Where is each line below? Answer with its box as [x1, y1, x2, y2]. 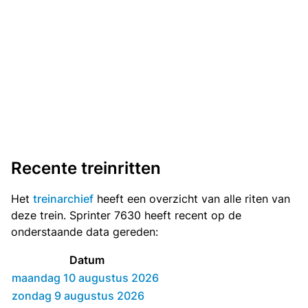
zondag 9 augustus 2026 [12, 289, 144, 303]
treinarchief [33, 192, 93, 206]
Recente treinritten [11, 158, 161, 179]
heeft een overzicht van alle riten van [93, 192, 290, 206]
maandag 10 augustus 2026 [12, 271, 159, 285]
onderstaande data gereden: [11, 225, 158, 239]
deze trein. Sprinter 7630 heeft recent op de [11, 208, 241, 223]
